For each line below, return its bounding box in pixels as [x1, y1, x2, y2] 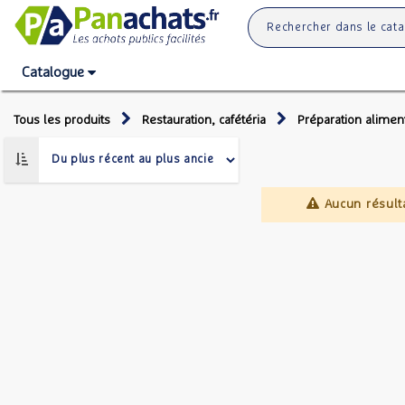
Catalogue [22, 65, 84, 80]
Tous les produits [14, 114, 110, 127]
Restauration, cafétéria [142, 114, 266, 127]
